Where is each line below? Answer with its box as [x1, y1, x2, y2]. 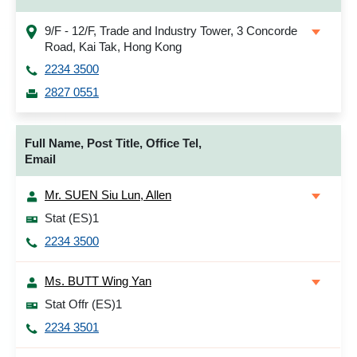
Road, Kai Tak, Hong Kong [45, 40, 182, 53]
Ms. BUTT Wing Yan [45, 274, 151, 288]
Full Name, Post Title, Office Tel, [25, 136, 202, 150]
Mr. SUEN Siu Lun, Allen [45, 188, 171, 202]
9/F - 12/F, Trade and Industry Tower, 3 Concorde [45, 24, 297, 37]
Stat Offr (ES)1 [45, 297, 122, 311]
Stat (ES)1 [45, 211, 99, 225]
